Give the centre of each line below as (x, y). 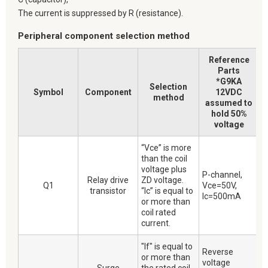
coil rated (159, 213)
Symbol (48, 92)
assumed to (229, 103)
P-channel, (222, 175)
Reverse (218, 252)
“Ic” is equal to (167, 191)
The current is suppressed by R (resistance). (100, 13)
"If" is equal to (167, 247)
